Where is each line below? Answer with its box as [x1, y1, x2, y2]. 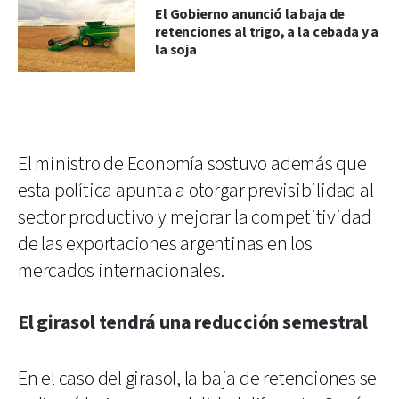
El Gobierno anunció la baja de [155, 4, 346, 24]
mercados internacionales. [18, 257, 224, 284]
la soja [155, 40, 197, 60]
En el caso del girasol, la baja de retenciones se [18, 365, 378, 392]
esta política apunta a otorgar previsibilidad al [18, 177, 374, 204]
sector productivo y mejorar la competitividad [18, 204, 372, 231]
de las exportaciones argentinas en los [18, 231, 313, 257]
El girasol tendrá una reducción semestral [18, 309, 368, 336]
